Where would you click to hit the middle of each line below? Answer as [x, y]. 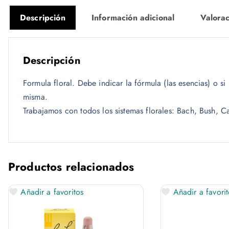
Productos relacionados [71, 167]
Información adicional [133, 18]
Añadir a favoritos [51, 192]
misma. [35, 97]
